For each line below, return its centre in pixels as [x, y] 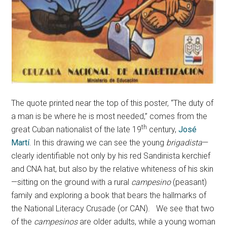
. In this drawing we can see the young [98, 143]
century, [163, 130]
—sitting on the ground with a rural [71, 182]
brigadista [184, 143]
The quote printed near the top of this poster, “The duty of [112, 103]
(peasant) [189, 182]
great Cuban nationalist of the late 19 [77, 130]
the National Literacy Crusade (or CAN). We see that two [113, 209]
